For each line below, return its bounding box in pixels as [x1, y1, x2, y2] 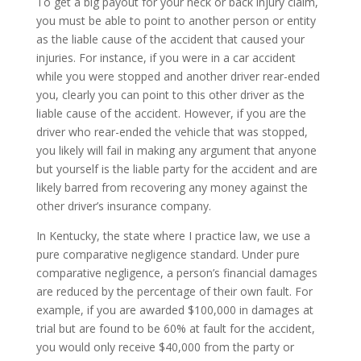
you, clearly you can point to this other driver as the [35, 86, 305, 102]
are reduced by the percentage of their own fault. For [35, 283, 313, 299]
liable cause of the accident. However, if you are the [35, 105, 306, 121]
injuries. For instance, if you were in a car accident [35, 49, 296, 65]
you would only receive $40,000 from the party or [35, 338, 294, 355]
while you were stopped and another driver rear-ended [35, 68, 320, 84]
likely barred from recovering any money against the [35, 179, 308, 195]
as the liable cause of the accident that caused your [35, 31, 305, 47]
